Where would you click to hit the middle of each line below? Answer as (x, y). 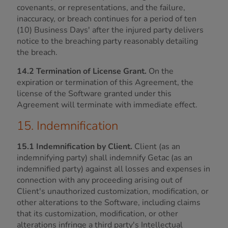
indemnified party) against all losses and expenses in (113, 169)
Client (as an (156, 147)
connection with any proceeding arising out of (99, 180)
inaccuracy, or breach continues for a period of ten (107, 19)
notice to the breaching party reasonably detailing (107, 41)
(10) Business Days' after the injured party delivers (110, 30)
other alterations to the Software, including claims (109, 203)
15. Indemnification (67, 126)
